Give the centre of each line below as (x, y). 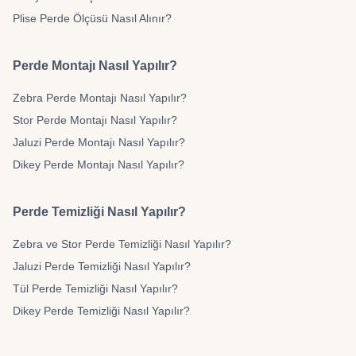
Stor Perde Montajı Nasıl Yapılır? (95, 120)
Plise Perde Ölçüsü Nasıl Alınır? (92, 18)
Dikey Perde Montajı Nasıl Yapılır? (99, 164)
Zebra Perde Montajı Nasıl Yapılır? (100, 98)
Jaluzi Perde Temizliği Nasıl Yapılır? (102, 266)
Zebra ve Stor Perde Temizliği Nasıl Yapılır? (122, 244)
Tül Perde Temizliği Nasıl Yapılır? (95, 288)
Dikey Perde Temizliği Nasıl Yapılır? (101, 311)
